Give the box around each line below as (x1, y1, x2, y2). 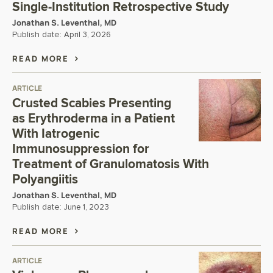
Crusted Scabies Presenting (12, 96, 171, 111)
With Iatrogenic (12, 126, 99, 141)
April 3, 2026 (64, 31, 111, 39)
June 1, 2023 (64, 204, 109, 211)
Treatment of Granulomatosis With (12, 157, 209, 172)
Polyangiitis (12, 172, 78, 187)
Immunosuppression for (12, 141, 149, 157)
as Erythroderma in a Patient (12, 111, 175, 126)
